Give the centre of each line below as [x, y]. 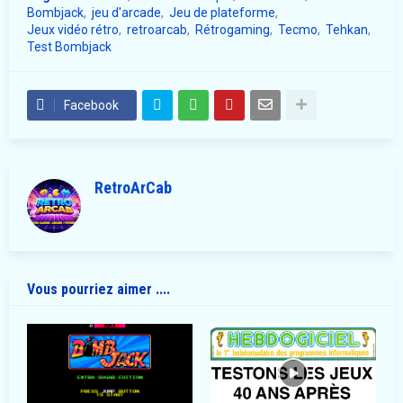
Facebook [91, 105]
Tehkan [347, 29]
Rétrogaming [233, 29]
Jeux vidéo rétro [73, 29]
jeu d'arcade [126, 12]
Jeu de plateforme [222, 12]
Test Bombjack [69, 46]
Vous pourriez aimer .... [99, 289]
